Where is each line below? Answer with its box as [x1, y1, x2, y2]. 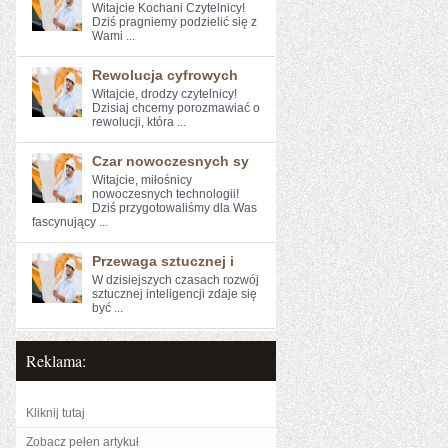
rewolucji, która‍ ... [92, 115, 186, 129]
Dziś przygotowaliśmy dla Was [92, 201, 257, 215]
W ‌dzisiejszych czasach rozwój [92, 273, 259, 287]
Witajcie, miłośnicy [92, 173, 192, 187]
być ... [92, 301, 123, 315]
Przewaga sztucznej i [92, 253, 234, 269]
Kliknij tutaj [26, 406, 85, 420]
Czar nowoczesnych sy [92, 153, 249, 169]
